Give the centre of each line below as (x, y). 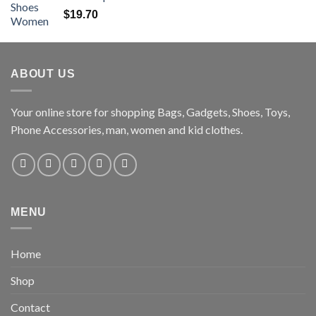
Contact (30, 308)
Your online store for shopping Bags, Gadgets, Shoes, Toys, (150, 111)
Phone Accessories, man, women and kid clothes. (127, 129)
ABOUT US (43, 74)
